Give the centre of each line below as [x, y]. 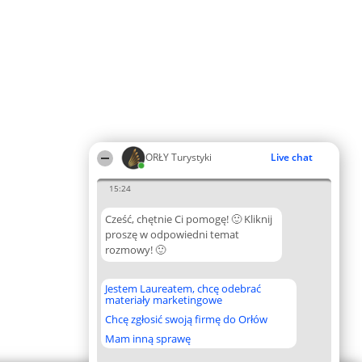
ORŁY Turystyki [179, 157]
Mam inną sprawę [148, 339]
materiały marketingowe [164, 300]
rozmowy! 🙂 [135, 250]
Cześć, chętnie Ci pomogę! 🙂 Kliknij [189, 219]
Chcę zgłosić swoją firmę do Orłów [186, 319]
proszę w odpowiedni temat [172, 234]
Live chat [292, 157]
